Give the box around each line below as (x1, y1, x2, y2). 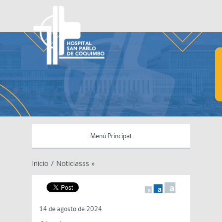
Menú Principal (90, 133, 132, 140)
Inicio (32, 159, 49, 168)
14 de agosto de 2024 (39, 206, 102, 213)
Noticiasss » (56, 159, 95, 168)
